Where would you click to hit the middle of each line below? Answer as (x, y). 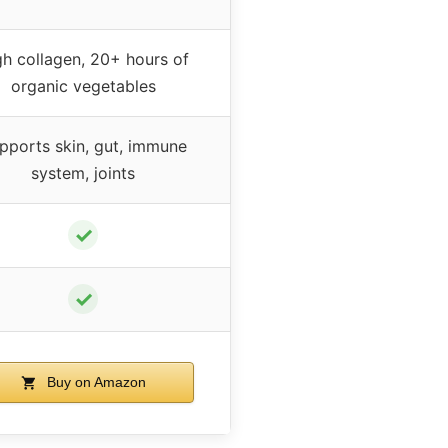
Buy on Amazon (94, 381)
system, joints (83, 172)
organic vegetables (83, 85)
